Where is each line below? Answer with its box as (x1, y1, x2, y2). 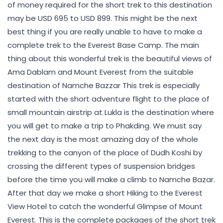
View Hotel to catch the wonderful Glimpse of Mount (7, 201, 203, 212)
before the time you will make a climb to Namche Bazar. (7, 174, 215, 185)
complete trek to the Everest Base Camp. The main (7, 39, 199, 50)
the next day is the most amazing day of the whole (7, 133, 198, 144)
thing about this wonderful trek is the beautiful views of (7, 53, 212, 64)
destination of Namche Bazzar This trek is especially (7, 80, 200, 91)
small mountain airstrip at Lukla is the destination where (7, 107, 214, 117)
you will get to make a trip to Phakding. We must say (7, 120, 202, 131)
